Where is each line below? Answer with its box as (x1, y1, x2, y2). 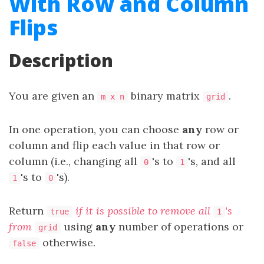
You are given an (9, 89, 97, 103)
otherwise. (39, 236, 95, 249)
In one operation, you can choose (9, 123, 182, 136)
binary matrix (128, 89, 203, 103)
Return (9, 204, 47, 217)
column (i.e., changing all (9, 154, 140, 168)
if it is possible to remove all (72, 204, 213, 217)
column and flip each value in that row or (9, 138, 220, 152)
